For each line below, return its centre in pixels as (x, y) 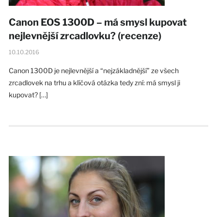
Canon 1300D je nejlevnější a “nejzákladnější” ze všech (93, 70)
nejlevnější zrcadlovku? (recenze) (85, 36)
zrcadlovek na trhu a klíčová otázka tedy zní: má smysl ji (94, 82)
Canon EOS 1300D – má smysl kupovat (98, 22)
